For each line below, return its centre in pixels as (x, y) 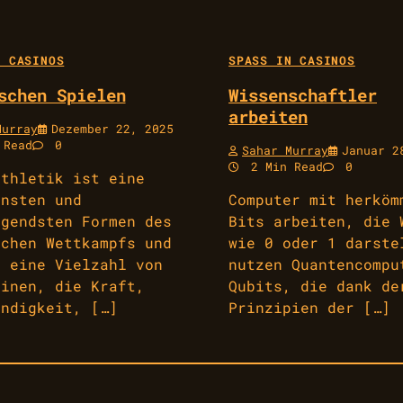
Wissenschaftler (303, 94)
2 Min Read (283, 166)
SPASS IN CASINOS (288, 61)
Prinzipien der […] (309, 307)
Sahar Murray (285, 150)
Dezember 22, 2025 (112, 128)
